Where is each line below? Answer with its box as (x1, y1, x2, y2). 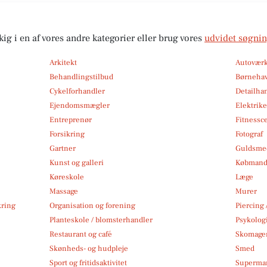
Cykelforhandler (49, 86, 105, 96)
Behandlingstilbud (49, 72, 113, 82)
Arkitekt (49, 57, 77, 67)
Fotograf (235, 129, 263, 139)
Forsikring (49, 129, 85, 139)
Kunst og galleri (49, 157, 104, 167)
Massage (49, 186, 78, 196)
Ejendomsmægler (49, 100, 110, 110)
